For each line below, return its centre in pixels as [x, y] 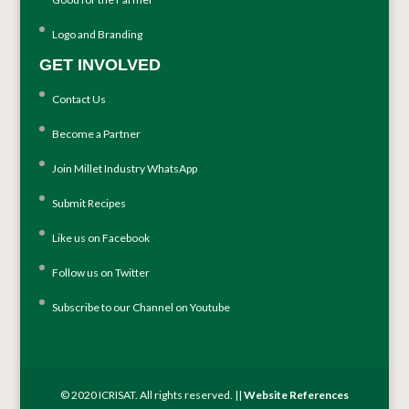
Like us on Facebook [100, 237]
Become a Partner [96, 133]
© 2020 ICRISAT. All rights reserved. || [152, 395]
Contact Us [79, 99]
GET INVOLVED [100, 64]
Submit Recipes [89, 203]
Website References [296, 395]
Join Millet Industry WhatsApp [124, 168]
